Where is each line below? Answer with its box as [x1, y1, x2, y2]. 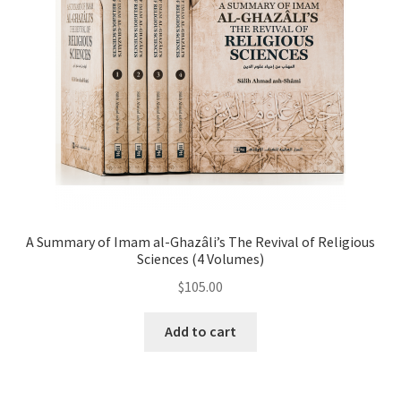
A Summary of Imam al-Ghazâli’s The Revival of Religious [26, 232, 375, 251]
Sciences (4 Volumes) [137, 249, 264, 268]
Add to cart [165, 322, 236, 341]
